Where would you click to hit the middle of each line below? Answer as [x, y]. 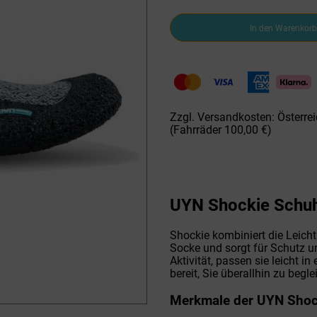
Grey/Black [197, 82]
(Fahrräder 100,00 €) [221, 130]
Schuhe [188, 44]
